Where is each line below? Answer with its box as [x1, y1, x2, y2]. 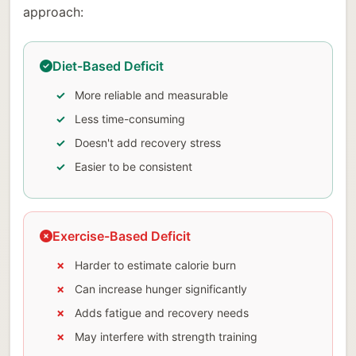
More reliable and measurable [75, 88, 228, 103]
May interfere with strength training [75, 330, 257, 344]
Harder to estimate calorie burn [75, 258, 236, 273]
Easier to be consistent [75, 160, 192, 174]
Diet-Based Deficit [52, 58, 164, 75]
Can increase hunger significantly [75, 282, 247, 296]
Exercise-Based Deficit [52, 228, 191, 245]
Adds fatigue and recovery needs [75, 306, 249, 320]
